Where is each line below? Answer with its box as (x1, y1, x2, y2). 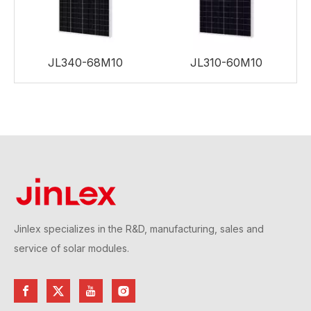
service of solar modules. (14, 242, 129, 254)
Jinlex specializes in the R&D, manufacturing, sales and (14, 222, 264, 235)
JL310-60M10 (190, 55, 262, 69)
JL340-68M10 (47, 55, 123, 69)
